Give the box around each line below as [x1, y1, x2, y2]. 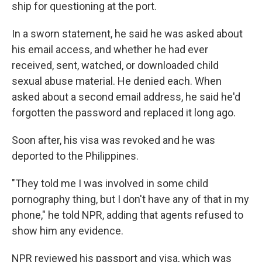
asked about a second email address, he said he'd [12, 90, 240, 103]
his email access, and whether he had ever [12, 43, 208, 56]
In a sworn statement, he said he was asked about [12, 27, 243, 40]
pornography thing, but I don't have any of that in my [12, 192, 249, 205]
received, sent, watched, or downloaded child [12, 58, 219, 71]
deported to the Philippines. [12, 149, 139, 162]
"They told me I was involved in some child [12, 177, 208, 189]
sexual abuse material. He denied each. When [12, 74, 222, 87]
